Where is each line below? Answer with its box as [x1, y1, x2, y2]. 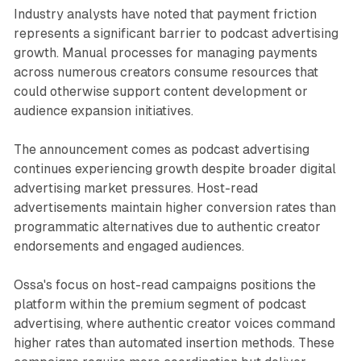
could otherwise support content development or [13, 83, 308, 99]
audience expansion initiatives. [13, 102, 193, 118]
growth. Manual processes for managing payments [13, 44, 317, 60]
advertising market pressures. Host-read [13, 180, 258, 196]
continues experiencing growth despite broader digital [13, 160, 336, 176]
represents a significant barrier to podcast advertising [13, 25, 338, 41]
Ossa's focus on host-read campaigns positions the [13, 276, 316, 293]
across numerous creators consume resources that [13, 64, 318, 80]
